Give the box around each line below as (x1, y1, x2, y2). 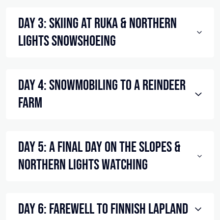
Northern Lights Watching (18, 156, 148, 174)
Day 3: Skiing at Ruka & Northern (18, 15, 177, 33)
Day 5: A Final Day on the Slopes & (18, 138, 181, 157)
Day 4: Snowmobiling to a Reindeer (18, 77, 186, 95)
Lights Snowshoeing (18, 32, 116, 51)
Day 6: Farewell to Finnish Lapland (18, 200, 188, 219)
